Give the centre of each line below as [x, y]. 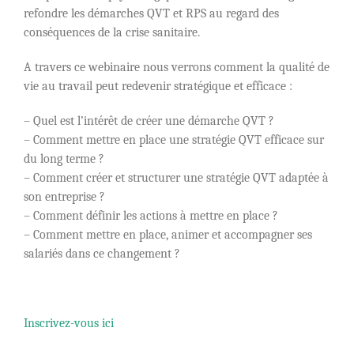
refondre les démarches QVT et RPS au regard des [151, 14]
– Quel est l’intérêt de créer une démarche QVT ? [149, 121]
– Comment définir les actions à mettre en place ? [151, 216]
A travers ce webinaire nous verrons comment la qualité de [177, 68]
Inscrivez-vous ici [69, 324]
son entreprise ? [64, 197]
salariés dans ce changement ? [102, 254]
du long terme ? [64, 159]
